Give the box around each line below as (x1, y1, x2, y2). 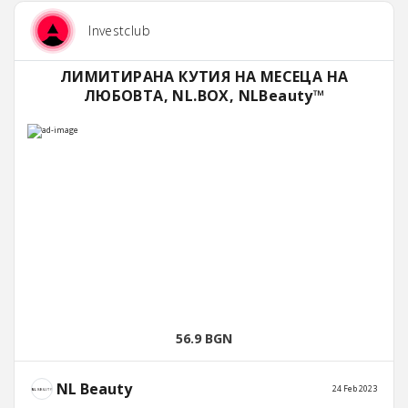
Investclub (88, 22, 150, 40)
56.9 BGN (176, 330, 232, 348)
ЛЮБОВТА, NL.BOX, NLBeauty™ (83, 86, 325, 107)
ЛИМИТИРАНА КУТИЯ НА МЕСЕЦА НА (59, 66, 349, 87)
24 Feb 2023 (332, 382, 377, 395)
